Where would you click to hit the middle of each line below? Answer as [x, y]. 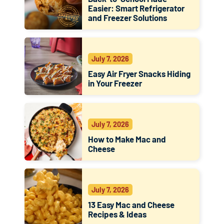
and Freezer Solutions [127, 17]
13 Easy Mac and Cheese [131, 204]
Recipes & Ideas [117, 214]
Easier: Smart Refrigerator [136, 8]
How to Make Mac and [127, 139]
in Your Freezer [115, 83]
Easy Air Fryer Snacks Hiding [139, 73]
